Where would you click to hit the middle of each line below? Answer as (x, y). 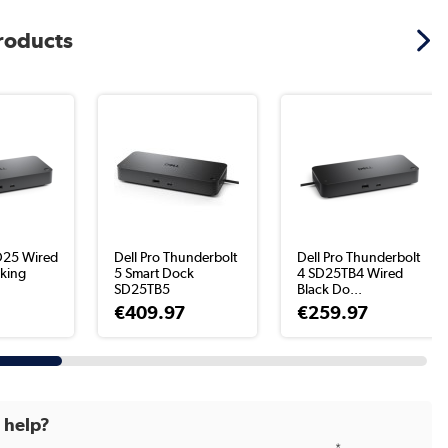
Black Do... (330, 289)
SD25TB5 (142, 289)
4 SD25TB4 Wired (350, 273)
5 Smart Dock (154, 273)
